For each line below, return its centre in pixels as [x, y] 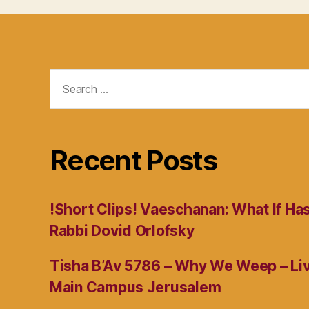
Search [68, 77]
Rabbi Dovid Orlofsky [122, 231]
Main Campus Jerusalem [136, 288]
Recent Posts [133, 161]
